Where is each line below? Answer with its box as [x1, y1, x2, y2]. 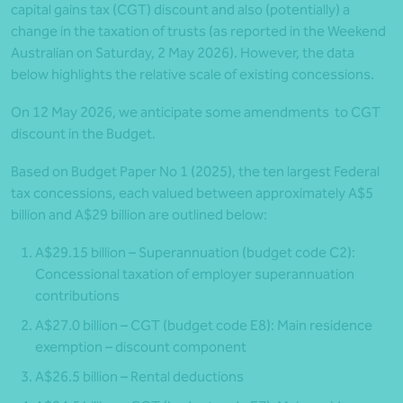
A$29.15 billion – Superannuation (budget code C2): [35, 244, 355, 262]
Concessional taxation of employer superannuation [35, 265, 354, 283]
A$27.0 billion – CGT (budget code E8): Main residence [35, 317, 372, 335]
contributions [35, 287, 120, 305]
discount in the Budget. [11, 125, 156, 143]
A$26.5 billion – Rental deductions [35, 368, 244, 386]
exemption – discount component [35, 338, 246, 356]
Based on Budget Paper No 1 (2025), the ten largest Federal [11, 163, 380, 181]
